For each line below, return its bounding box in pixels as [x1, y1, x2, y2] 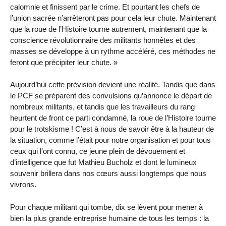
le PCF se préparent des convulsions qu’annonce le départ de [10, 91, 212, 100]
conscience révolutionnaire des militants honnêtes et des [10, 35, 196, 44]
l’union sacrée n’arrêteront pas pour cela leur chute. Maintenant [10, 13, 216, 22]
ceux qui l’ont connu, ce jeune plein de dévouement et [10, 147, 185, 156]
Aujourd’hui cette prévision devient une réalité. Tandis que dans [10, 80, 215, 89]
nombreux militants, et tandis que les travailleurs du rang [10, 102, 195, 111]
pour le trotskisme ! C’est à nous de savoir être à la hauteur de [10, 125, 214, 134]
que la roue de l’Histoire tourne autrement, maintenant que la [10, 24, 207, 33]
